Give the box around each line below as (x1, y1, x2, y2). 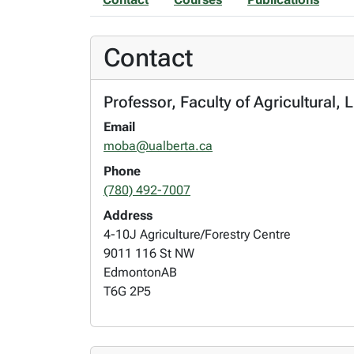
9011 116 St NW (104, 245, 194, 261)
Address (104, 207, 153, 223)
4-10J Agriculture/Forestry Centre (104, 226, 291, 242)
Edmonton (104, 264, 161, 280)
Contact (104, 42, 193, 73)
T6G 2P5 (104, 283, 151, 299)
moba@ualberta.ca (104, 137, 213, 153)
